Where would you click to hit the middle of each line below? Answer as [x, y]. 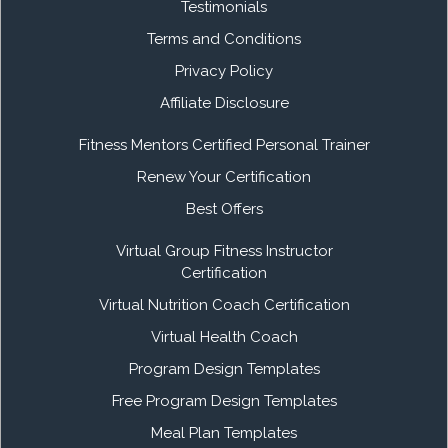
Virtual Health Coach [224, 336]
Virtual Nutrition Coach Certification [224, 304]
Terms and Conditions [224, 38]
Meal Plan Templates [224, 432]
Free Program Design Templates [224, 400]
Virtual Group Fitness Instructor [224, 250]
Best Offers [224, 208]
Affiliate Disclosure [224, 102]
